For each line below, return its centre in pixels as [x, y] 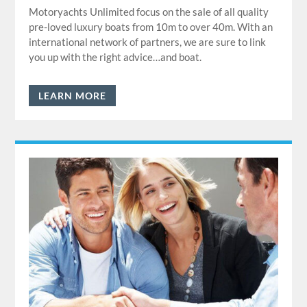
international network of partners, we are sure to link [148, 41]
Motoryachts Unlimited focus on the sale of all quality [149, 11]
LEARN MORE [73, 96]
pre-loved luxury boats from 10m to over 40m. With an [151, 26]
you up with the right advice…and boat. [115, 57]
